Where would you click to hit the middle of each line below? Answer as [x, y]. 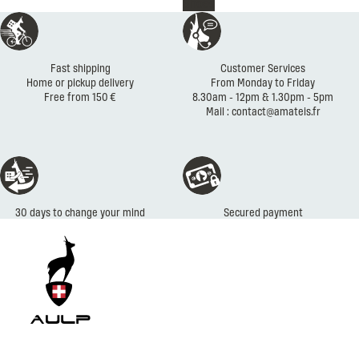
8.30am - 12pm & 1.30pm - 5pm [263, 96]
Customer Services [263, 67]
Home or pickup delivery [80, 82]
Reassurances [210, 18]
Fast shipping [80, 67]
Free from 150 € [80, 96]
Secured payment [263, 212]
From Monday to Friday [263, 82]
